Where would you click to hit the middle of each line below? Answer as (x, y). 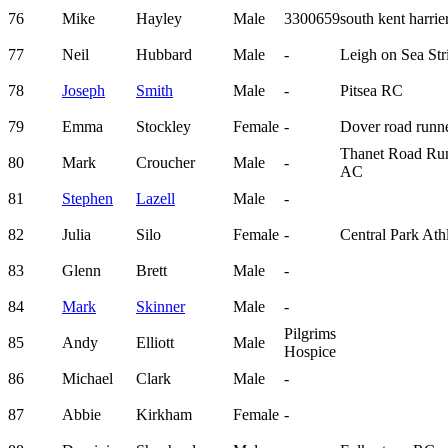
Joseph (83, 91)
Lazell (155, 199)
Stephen (87, 199)
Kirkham (164, 415)
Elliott (155, 343)
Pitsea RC (371, 91)
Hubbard (164, 55)
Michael (87, 379)
